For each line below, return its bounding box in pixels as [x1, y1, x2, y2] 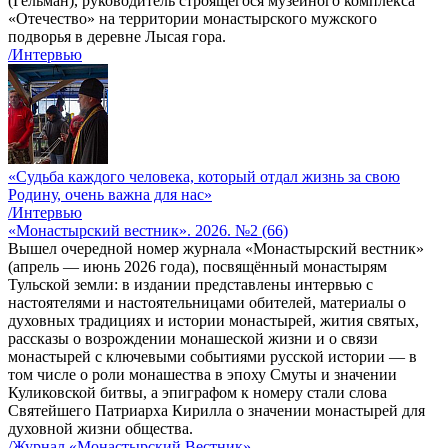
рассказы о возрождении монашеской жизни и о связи [8, 330, 378, 348]
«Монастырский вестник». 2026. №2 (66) [8, 222, 288, 240]
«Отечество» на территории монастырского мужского [8, 10, 377, 28]
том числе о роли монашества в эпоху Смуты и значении [8, 366, 397, 384]
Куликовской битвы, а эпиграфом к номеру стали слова [8, 384, 387, 402]
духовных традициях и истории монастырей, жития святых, [8, 312, 419, 330]
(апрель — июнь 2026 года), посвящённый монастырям [8, 258, 387, 276]
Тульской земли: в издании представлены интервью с [8, 276, 373, 294]
